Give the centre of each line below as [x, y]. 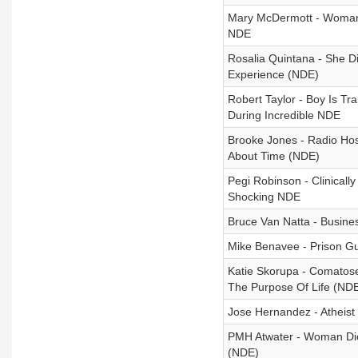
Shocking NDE [264, 197]
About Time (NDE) [273, 156]
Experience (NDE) [273, 74]
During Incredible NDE [284, 115]
